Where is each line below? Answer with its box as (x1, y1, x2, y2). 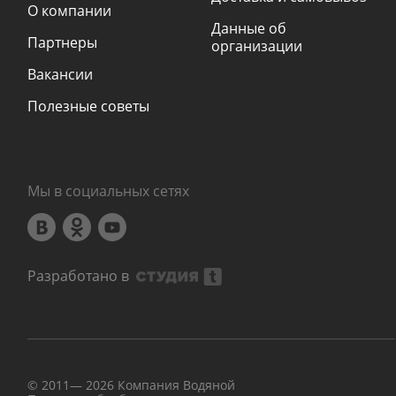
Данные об (211, 19, 286, 39)
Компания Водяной (114, 377, 235, 394)
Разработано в (27, 266, 129, 286)
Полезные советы (27, 96, 149, 117)
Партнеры (27, 33, 97, 53)
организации (211, 36, 302, 57)
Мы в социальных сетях (27, 181, 189, 202)
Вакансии (27, 65, 93, 85)
